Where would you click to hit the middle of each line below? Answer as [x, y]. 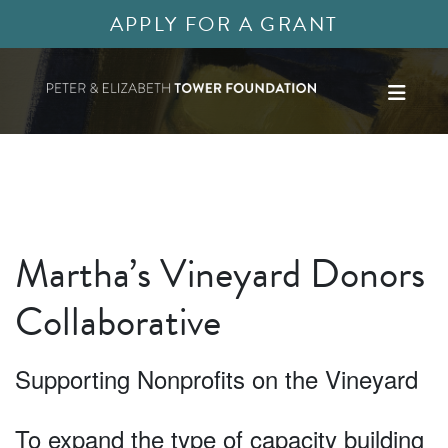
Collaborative [118, 321]
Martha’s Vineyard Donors [220, 273]
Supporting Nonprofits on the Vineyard [216, 378]
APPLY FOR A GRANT [224, 24]
